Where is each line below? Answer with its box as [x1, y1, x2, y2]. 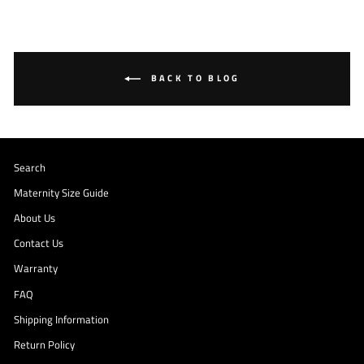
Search [14, 159, 45, 175]
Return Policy [14, 336, 75, 353]
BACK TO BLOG [146, 71, 240, 84]
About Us [14, 210, 55, 226]
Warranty [14, 261, 58, 277]
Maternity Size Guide [14, 184, 109, 201]
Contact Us [14, 236, 63, 252]
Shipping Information [14, 311, 109, 327]
